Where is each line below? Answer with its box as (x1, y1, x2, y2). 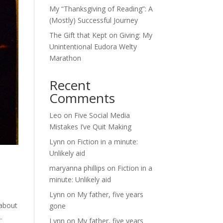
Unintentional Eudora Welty (49, 42, 137, 51)
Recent (49, 76, 91, 94)
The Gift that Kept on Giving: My (49, 30, 152, 40)
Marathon (49, 53, 81, 63)
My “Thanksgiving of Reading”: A (49, 4, 153, 13)
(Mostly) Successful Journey (49, 15, 138, 25)
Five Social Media (74, 111, 130, 120)
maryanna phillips (49, 163, 105, 173)
